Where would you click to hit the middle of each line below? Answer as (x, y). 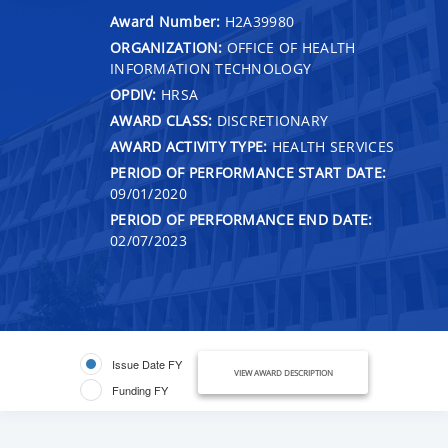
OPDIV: (133, 94)
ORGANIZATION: (166, 47)
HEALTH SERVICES (331, 146)
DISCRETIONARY (270, 120)
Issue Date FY (147, 363)
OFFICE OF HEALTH (289, 47)
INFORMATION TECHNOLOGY (211, 68)
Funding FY (140, 389)
